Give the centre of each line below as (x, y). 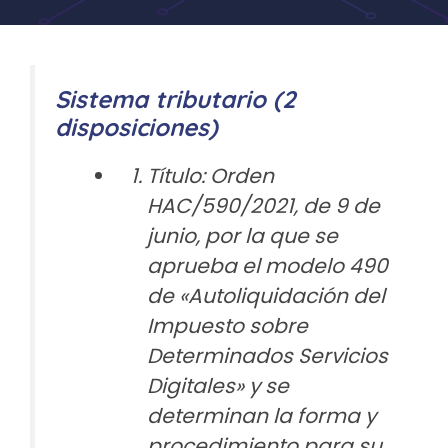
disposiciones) (136, 127)
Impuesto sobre (227, 326)
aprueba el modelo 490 (267, 266)
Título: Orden (210, 176)
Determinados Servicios (267, 356)
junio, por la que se (242, 236)
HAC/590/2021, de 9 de (263, 206)
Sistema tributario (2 (175, 99)
